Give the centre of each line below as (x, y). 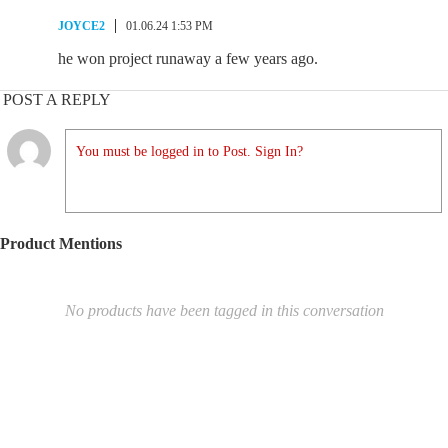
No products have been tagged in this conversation (224, 311)
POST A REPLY (57, 100)
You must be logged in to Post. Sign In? (189, 152)
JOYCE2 (81, 26)
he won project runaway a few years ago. (188, 59)
